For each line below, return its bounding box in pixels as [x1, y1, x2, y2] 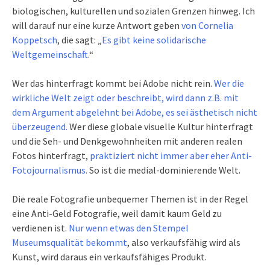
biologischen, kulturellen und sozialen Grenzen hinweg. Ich [12, 5, 255, 17]
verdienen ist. [12, 222, 69, 234]
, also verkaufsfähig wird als [127, 236, 240, 249]
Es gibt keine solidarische [102, 34, 206, 46]
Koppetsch [12, 34, 57, 46]
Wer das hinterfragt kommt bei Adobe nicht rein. [12, 77, 214, 90]
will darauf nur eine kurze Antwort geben [12, 19, 181, 32]
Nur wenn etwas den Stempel [69, 222, 189, 234]
